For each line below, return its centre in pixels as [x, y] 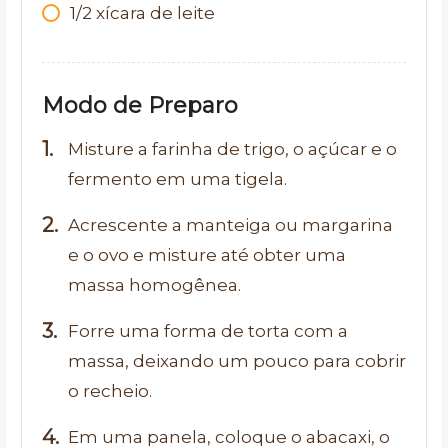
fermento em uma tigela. [177, 179]
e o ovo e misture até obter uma [207, 255]
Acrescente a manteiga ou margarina [230, 225]
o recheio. [110, 391]
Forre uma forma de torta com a [208, 331]
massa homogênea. [154, 285]
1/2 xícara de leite [142, 13]
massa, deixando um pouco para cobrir [237, 361]
